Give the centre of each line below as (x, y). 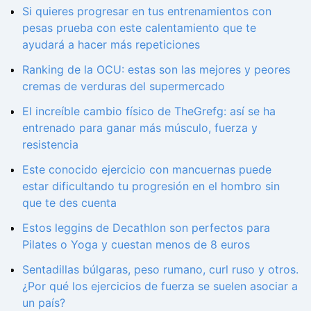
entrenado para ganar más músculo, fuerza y (140, 128)
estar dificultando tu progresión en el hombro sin (151, 186)
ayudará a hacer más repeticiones (111, 45)
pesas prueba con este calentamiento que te (139, 28)
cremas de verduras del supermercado (124, 86)
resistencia (50, 145)
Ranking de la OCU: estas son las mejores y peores (156, 70)
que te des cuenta (69, 203)
